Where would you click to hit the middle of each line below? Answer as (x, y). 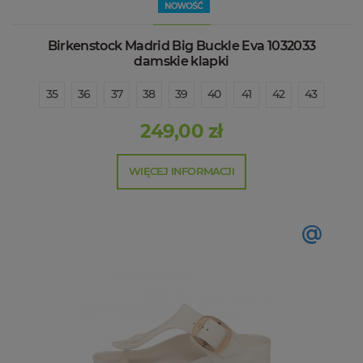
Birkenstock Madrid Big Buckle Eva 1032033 (181, 45)
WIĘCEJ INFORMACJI (181, 171)
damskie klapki (181, 61)
